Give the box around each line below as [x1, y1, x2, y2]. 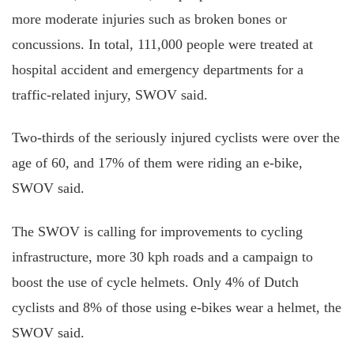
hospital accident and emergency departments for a [12, 61, 303, 77]
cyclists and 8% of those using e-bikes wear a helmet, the [12, 299, 341, 315]
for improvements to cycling [135, 223, 303, 239]
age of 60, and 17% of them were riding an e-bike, [12, 155, 303, 171]
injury [93, 86, 127, 103]
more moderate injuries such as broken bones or [12, 10, 287, 27]
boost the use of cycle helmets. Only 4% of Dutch [12, 273, 299, 290]
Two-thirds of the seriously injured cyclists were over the [12, 130, 340, 145]
